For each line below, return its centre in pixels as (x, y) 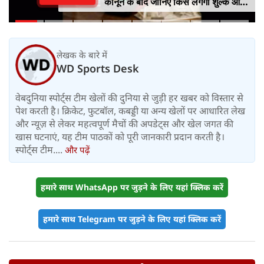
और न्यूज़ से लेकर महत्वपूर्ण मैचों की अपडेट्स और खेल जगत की (124, 123)
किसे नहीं (119, 16)
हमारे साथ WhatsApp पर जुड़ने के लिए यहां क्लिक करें (132, 187)
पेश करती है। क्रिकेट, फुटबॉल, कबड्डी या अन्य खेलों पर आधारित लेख (130, 110)
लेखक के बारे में (82, 55)
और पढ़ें (77, 149)
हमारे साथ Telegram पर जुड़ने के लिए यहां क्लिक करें (132, 219)
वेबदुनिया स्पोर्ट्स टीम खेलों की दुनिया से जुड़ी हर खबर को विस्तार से (129, 98)
